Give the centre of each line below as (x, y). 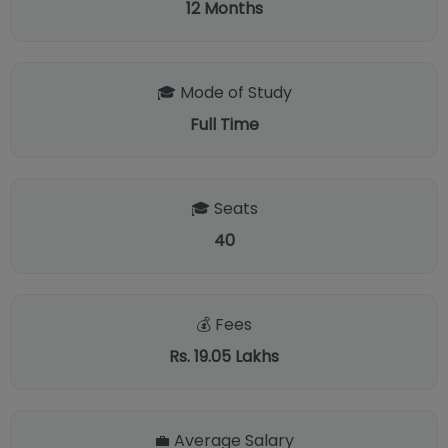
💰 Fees (224, 324)
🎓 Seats (224, 208)
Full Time (224, 124)
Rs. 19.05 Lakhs (224, 356)
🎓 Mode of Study (224, 92)
